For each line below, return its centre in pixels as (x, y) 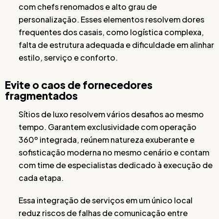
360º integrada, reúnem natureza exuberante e (107, 140)
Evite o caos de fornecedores (79, 85)
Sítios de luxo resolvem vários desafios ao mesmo (111, 114)
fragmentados (41, 96)
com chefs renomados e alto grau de (88, 7)
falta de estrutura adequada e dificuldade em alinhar (116, 45)
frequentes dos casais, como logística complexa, (111, 32)
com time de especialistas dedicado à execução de (116, 165)
